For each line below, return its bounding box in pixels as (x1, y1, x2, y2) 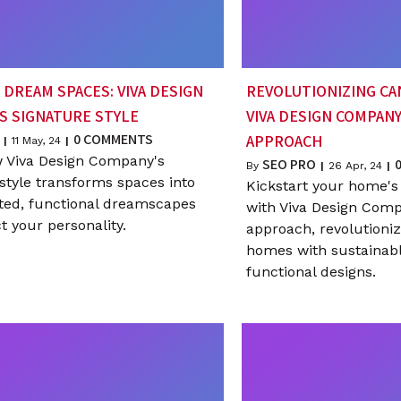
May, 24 (21, 133, 61, 147)
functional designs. (245, 262, 376, 280)
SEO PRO (261, 154, 316, 174)
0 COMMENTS (73, 129, 153, 149)
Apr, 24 (345, 158, 382, 172)
